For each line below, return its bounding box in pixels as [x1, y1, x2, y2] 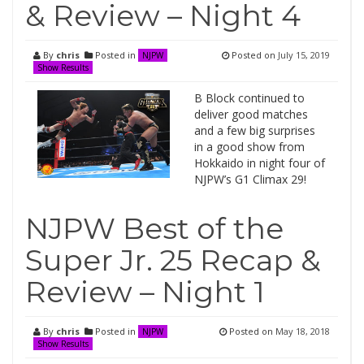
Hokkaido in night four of [193, 155, 325, 171]
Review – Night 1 [25, 274, 265, 310]
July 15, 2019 [278, 49, 330, 61]
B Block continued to [193, 90, 305, 106]
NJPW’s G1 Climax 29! [193, 171, 306, 187]
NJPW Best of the [25, 210, 284, 246]
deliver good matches [193, 106, 308, 122]
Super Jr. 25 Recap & [25, 242, 321, 278]
